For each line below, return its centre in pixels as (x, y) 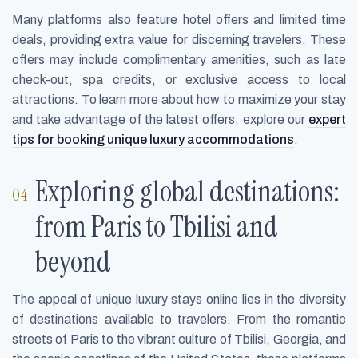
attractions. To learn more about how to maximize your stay (179, 100)
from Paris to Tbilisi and (157, 226)
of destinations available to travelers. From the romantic (179, 319)
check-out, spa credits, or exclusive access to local (179, 80)
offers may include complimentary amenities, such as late (179, 60)
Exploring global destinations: (188, 191)
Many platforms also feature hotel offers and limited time (179, 20)
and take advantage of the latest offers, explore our (160, 120)
